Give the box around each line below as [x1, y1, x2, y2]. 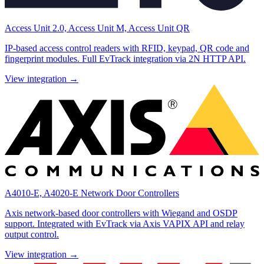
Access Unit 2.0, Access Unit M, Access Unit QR [5, 23, 190, 34]
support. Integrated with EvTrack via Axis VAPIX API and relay [5, 218, 245, 229]
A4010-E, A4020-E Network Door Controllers [5, 187, 179, 198]
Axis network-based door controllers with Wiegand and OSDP [5, 207, 237, 218]
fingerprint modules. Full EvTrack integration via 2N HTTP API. [5, 54, 246, 64]
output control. [5, 229, 59, 239]
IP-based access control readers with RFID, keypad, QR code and [5, 43, 249, 54]
